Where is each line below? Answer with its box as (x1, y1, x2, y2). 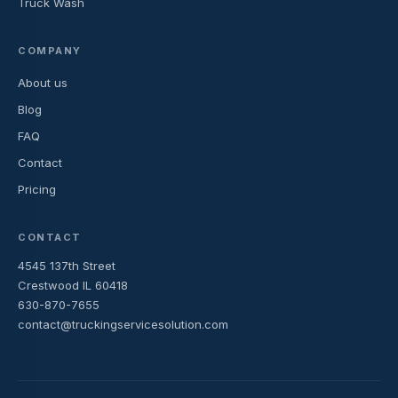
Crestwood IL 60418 (18, 277, 128, 292)
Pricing (18, 181, 56, 196)
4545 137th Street (18, 258, 115, 273)
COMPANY (18, 44, 82, 57)
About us (18, 75, 68, 90)
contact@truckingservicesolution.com (18, 316, 228, 331)
